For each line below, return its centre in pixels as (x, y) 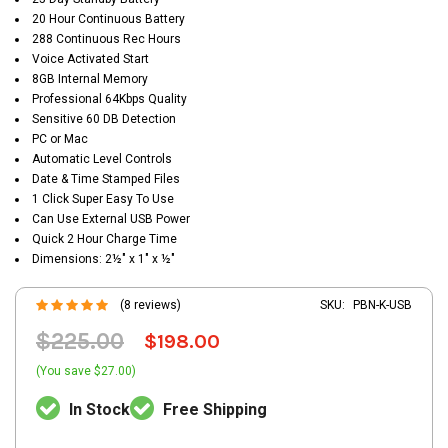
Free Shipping (215, 410)
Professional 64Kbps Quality (109, 99)
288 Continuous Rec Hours (106, 39)
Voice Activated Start (90, 59)
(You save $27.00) (86, 371)
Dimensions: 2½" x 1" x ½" (103, 259)
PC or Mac (60, 139)
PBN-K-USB (382, 305)
